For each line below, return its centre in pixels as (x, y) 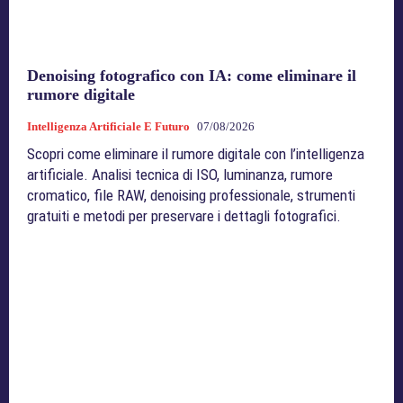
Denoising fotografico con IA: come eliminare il (192, 75)
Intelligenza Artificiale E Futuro (108, 126)
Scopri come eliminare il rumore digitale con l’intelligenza (196, 153)
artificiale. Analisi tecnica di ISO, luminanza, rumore (180, 174)
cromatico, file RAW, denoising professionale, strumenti (191, 195)
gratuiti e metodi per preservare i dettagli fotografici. (184, 215)
